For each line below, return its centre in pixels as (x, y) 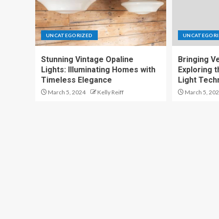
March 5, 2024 (66, 92)
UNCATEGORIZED (69, 35)
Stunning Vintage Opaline (87, 59)
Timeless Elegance (77, 80)
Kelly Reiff (110, 92)
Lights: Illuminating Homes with (98, 70)
